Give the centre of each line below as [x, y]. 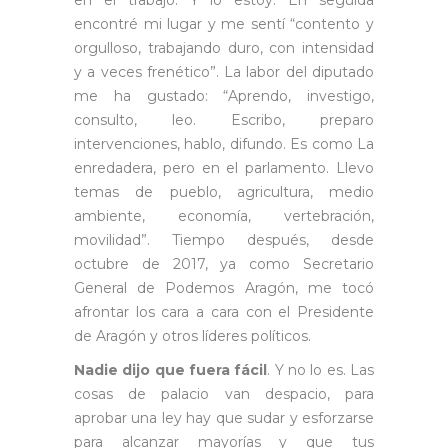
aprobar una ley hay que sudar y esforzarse [224, 417]
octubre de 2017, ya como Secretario [224, 263]
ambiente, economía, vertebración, [224, 215]
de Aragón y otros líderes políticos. [192, 335]
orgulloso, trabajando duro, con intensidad [224, 47]
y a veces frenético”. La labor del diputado [224, 71]
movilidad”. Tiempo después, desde [224, 239]
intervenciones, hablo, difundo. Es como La [224, 143]
